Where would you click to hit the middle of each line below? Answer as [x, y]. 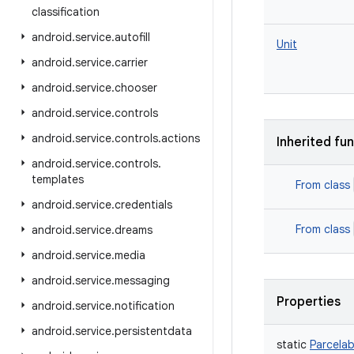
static [292, 345]
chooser [136, 88]
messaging [142, 281]
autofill [132, 37]
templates [58, 179]
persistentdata [153, 331]
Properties [309, 302]
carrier [131, 62]
